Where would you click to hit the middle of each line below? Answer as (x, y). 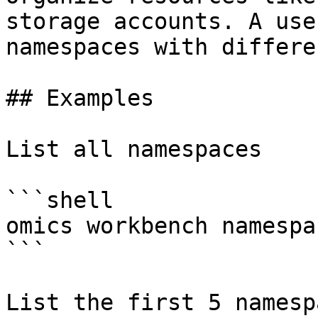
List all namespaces (134, 149)
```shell (60, 200)
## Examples (80, 98)
